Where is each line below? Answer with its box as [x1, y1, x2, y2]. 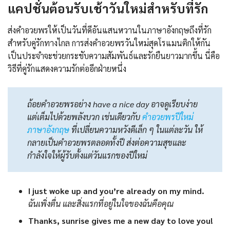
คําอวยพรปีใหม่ [142, 111, 194, 122]
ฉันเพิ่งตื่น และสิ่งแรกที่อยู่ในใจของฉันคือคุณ [28, 198, 174, 209]
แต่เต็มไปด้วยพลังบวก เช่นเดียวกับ [27, 111, 142, 122]
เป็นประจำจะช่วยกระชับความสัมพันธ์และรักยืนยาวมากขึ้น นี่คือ [8, 50, 220, 61]
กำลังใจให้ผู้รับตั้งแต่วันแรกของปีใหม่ [27, 149, 147, 161]
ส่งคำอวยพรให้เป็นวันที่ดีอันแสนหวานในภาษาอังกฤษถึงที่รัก [8, 24, 212, 35]
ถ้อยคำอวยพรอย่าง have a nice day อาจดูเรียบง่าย [27, 98, 198, 109]
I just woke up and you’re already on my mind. [28, 185, 204, 196]
